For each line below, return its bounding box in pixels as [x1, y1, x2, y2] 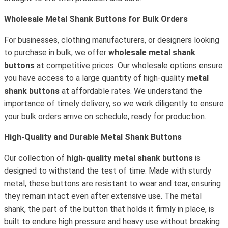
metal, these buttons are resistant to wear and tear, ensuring [4, 179, 221, 188]
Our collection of [4, 153, 67, 163]
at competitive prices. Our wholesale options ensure [35, 61, 223, 70]
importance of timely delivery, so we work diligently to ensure [4, 99, 224, 108]
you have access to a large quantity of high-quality [4, 73, 187, 83]
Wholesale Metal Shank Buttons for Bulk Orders [4, 14, 188, 24]
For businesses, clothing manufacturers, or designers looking [4, 35, 219, 45]
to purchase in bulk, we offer [4, 48, 108, 58]
